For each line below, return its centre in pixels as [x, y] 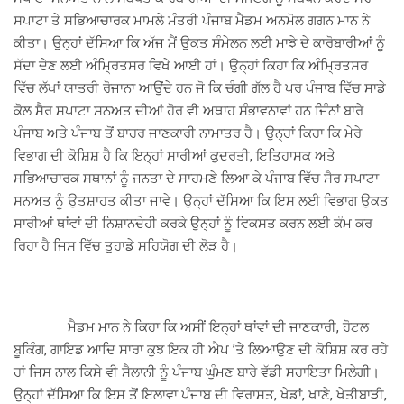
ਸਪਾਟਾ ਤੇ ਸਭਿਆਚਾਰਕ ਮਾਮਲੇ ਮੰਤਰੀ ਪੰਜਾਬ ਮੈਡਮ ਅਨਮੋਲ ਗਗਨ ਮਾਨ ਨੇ [193, 21]
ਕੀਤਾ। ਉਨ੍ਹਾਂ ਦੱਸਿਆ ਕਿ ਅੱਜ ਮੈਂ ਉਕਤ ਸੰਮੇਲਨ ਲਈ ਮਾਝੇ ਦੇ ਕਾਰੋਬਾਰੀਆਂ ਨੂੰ [199, 44]
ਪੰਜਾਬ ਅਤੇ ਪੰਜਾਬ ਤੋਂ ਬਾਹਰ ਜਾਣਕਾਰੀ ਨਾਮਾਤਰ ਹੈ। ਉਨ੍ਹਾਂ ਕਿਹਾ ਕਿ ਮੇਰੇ [188, 134]
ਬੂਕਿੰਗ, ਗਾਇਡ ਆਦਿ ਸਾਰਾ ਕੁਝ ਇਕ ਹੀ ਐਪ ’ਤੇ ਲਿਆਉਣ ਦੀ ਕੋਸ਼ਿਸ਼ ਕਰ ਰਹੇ [201, 350]
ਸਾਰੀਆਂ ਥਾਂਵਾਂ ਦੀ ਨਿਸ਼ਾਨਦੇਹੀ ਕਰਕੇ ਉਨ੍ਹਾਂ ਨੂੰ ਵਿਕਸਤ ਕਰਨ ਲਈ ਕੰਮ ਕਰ [193, 224]
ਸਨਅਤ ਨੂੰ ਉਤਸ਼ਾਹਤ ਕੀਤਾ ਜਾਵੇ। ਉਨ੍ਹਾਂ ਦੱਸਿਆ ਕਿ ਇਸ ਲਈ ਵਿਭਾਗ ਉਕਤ [201, 202]
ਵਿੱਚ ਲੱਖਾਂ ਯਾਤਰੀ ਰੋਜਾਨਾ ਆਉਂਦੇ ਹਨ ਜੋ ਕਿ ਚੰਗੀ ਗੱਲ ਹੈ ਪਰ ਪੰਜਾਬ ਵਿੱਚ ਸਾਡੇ [200, 89]
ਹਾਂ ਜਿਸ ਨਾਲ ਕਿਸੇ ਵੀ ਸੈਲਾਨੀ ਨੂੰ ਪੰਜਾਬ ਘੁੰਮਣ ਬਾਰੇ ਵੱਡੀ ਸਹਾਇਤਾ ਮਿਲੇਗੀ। [197, 373]
